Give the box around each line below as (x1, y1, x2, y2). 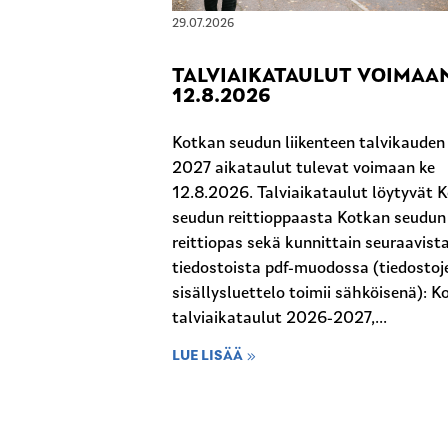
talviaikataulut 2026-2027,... (172, 310, 387, 328)
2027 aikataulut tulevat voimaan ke (172, 160, 435, 178)
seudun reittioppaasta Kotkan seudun (172, 210, 446, 228)
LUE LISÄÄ (172, 348, 243, 364)
